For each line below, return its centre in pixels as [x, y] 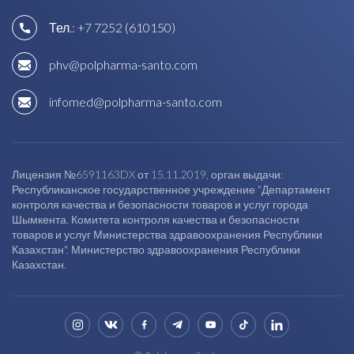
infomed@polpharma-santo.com [136, 102]
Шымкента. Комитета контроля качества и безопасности [156, 219]
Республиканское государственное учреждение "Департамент [171, 189]
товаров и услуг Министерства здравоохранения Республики [167, 234]
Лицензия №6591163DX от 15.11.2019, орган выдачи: [147, 174]
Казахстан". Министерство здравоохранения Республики [156, 249]
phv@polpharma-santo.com [123, 64]
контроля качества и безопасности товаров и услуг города [160, 204]
